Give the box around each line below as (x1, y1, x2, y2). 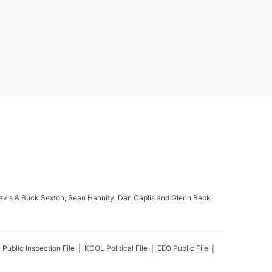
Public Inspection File (2, 243, 75, 253)
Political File (106, 243, 148, 253)
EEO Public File (157, 243, 208, 253)
